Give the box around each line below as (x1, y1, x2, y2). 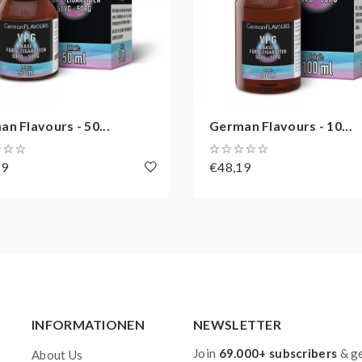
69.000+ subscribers (218, 346, 338, 360)
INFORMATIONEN (32, 317, 145, 332)
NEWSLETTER (193, 317, 281, 332)
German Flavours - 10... (209, 118, 352, 133)
